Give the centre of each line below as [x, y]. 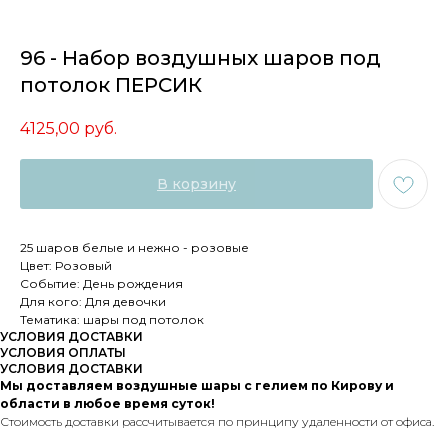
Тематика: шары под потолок [112, 320]
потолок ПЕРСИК [111, 85]
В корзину [196, 184]
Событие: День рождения [101, 284]
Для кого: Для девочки [93, 302]
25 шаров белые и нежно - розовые [134, 248]
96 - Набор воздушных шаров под [200, 58]
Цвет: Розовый [66, 266]
